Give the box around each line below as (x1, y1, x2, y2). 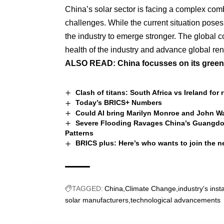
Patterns (65, 129, 93, 137)
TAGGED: (72, 184, 103, 192)
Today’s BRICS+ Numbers (75, 98, 162, 107)
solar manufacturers (65, 195, 128, 204)
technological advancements (130, 195, 220, 204)
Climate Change (125, 184, 176, 192)
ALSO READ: (65, 59, 117, 68)
